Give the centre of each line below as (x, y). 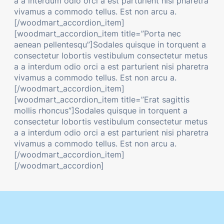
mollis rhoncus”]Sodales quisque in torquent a (101, 110)
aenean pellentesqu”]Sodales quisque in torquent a (110, 44)
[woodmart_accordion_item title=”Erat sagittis (102, 99)
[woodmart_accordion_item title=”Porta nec (97, 33)
